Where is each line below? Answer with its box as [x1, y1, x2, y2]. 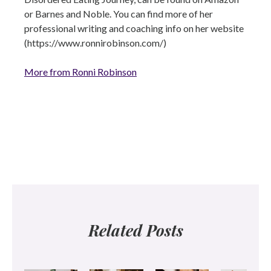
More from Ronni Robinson [24, 65, 137, 77]
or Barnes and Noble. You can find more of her [24, 7, 213, 19]
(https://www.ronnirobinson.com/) [24, 36, 166, 48]
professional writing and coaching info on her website [24, 22, 244, 34]
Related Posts [88, 219, 183, 241]
